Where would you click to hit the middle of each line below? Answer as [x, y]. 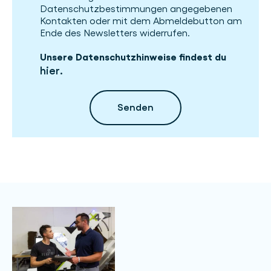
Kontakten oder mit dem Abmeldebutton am [141, 21]
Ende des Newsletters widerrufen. [115, 33]
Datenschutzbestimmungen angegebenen [136, 9]
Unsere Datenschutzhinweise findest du [133, 57]
